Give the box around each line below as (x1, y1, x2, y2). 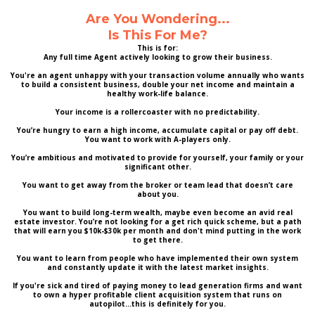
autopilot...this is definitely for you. (89, 299, 226, 309)
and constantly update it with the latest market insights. (46, 262, 269, 272)
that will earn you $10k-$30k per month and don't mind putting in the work (14, 226, 301, 236)
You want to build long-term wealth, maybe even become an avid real (22, 207, 292, 217)
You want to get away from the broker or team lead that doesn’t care (22, 180, 293, 190)
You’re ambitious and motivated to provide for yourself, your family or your (11, 153, 304, 162)
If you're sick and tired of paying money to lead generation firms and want (13, 281, 302, 290)
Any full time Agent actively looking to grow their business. (43, 52, 272, 62)
